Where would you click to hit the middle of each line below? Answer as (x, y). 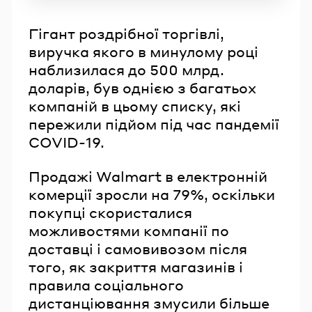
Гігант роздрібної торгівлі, (126, 33)
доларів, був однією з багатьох (142, 87)
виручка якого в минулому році (143, 51)
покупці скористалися (110, 212)
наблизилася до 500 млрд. (126, 69)
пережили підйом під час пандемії (154, 124)
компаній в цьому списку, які (135, 106)
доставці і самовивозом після (138, 248)
